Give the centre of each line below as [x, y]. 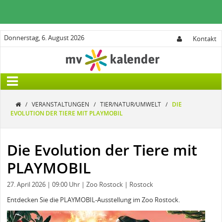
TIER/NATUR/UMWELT [131, 104]
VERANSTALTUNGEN [61, 104]
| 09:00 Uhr [63, 184]
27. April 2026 [27, 184]
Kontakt [205, 39]
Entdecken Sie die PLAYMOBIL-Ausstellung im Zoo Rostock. [93, 199]
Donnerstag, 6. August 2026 [44, 38]
